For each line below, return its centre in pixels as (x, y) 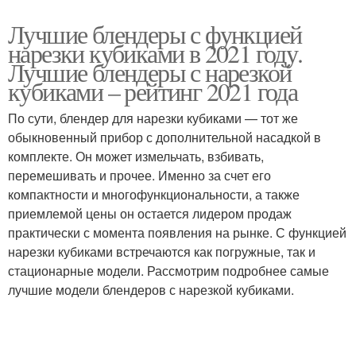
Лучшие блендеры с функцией (155, 34)
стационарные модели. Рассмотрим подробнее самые (168, 271)
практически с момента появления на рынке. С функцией (177, 232)
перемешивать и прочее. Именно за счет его (139, 175)
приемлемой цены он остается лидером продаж (150, 213)
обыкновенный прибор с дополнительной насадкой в (164, 137)
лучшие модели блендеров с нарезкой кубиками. (151, 290)
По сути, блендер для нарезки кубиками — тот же (153, 118)
